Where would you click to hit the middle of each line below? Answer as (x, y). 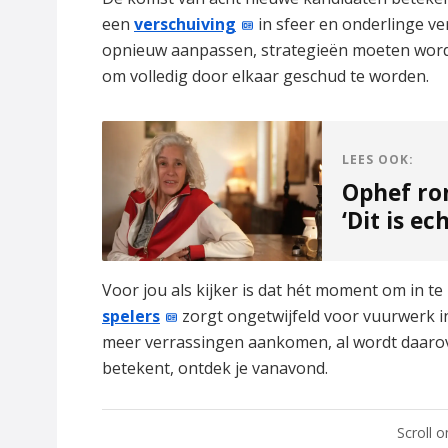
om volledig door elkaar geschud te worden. (265, 76)
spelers (131, 316)
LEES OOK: (378, 160)
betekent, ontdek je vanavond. (215, 368)
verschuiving (185, 24)
